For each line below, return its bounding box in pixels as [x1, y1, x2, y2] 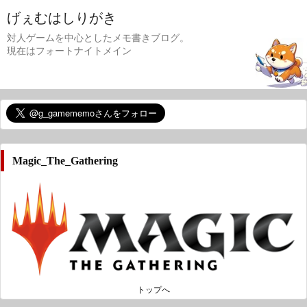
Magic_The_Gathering [12, 155, 118, 167]
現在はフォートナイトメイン [7, 46, 132, 56]
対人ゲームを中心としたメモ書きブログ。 [7, 33, 189, 43]
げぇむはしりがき [7, 10, 116, 25]
